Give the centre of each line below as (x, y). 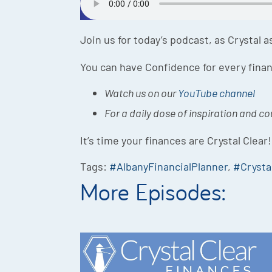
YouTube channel (217, 93)
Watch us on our (141, 93)
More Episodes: (153, 192)
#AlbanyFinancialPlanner (168, 167)
